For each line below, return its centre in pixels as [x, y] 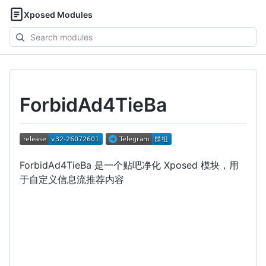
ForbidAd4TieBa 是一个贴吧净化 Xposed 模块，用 [129, 165]
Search [23, 34]
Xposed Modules [58, 14]
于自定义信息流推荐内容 [72, 179]
